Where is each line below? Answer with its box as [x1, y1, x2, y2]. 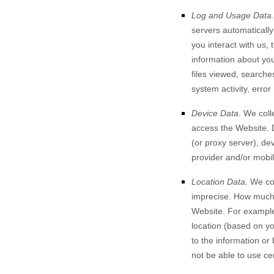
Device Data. [191, 108, 241, 118]
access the [191, 123, 235, 133]
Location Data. [191, 177, 248, 187]
